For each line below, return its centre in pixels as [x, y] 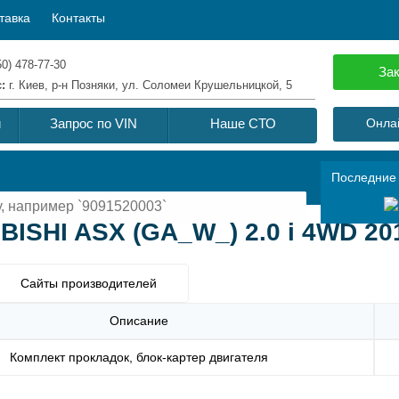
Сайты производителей [89, 283]
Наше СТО [243, 123]
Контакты [78, 18]
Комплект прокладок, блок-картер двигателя [139, 357]
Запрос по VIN [94, 123]
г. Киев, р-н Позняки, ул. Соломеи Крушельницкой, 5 [151, 85]
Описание [139, 320]
